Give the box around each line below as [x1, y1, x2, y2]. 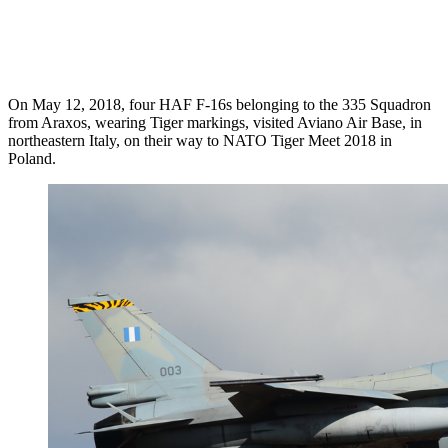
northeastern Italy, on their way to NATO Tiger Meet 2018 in [8, 131, 392, 149]
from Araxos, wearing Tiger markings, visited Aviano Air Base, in [8, 113, 422, 131]
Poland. [8, 149, 56, 167]
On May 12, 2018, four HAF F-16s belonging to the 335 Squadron [8, 95, 431, 113]
